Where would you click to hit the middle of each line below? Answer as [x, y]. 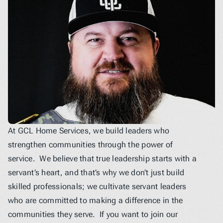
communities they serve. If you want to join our [93, 214]
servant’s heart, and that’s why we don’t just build [96, 172]
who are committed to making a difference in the [96, 200]
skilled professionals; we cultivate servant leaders [97, 186]
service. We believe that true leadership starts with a [103, 159]
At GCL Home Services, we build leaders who [89, 131]
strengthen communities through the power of [91, 145]
